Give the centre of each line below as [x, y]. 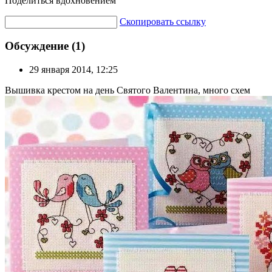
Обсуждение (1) [45, 46]
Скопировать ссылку [163, 21]
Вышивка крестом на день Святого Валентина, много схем [127, 90]
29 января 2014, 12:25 [73, 70]
